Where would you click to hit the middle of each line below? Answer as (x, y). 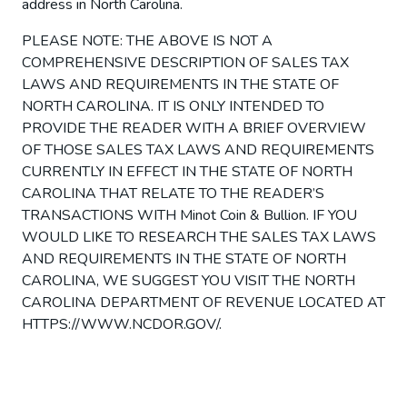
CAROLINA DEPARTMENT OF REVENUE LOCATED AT (203, 302)
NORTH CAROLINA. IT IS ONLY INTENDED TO (173, 106)
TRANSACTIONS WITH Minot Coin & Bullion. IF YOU (189, 215)
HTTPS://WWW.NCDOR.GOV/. (122, 324)
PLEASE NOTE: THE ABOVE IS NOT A (147, 40)
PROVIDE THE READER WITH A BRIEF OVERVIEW (194, 128)
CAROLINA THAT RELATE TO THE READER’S (173, 193)
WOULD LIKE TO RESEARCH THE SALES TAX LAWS (199, 237)
